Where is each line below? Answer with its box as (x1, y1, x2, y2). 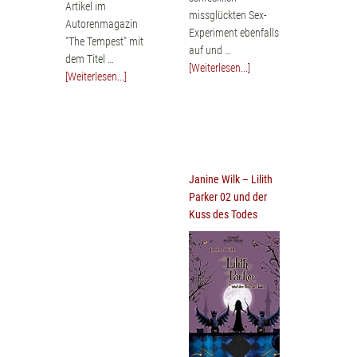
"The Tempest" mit (65, 34, 144, 48)
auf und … (188, 43, 231, 57)
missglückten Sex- (188, 8, 267, 22)
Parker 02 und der (188, 190, 267, 203)
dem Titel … (65, 52, 115, 65)
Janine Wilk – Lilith (188, 172, 273, 186)
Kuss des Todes (188, 207, 257, 221)
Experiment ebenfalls (188, 25, 279, 39)
